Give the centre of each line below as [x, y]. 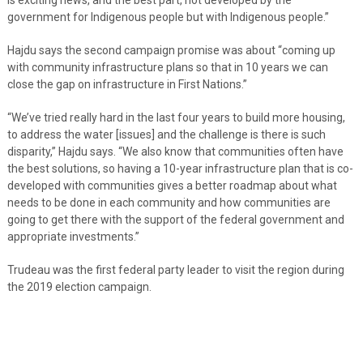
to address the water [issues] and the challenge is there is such [166, 134]
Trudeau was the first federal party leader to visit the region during [175, 269]
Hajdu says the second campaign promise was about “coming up [171, 50]
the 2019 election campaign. [79, 286]
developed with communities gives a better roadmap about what [172, 185]
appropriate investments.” [73, 236]
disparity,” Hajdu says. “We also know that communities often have [175, 151]
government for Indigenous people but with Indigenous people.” [168, 17]
